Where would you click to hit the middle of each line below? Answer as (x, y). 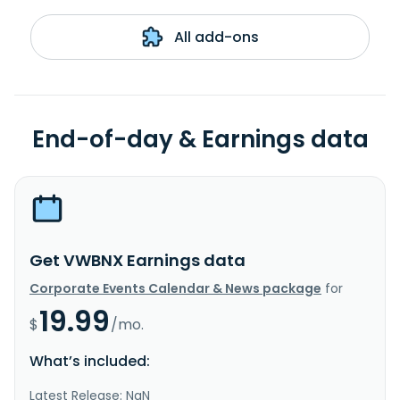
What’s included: (90, 361)
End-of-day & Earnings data (200, 139)
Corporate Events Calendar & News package (175, 288)
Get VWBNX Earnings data (137, 260)
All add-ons (214, 37)
